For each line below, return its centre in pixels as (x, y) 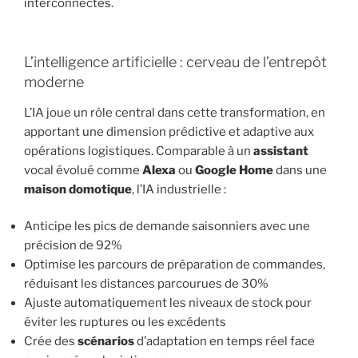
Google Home (234, 170)
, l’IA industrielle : (179, 189)
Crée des (51, 342)
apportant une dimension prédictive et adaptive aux (169, 131)
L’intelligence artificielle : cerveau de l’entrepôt (175, 62)
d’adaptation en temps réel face (225, 342)
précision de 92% (73, 246)
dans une (300, 170)
